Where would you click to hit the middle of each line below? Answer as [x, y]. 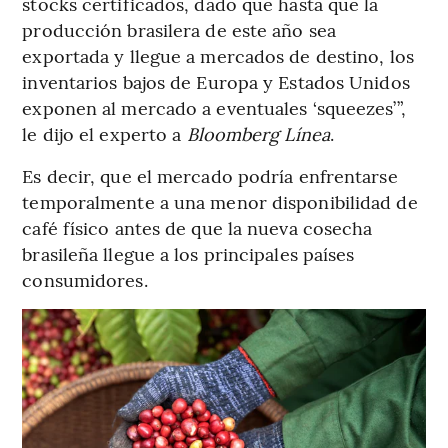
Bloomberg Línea [258, 134]
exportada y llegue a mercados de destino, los [218, 56]
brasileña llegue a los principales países [188, 254]
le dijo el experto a [104, 134]
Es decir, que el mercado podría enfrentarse [210, 176]
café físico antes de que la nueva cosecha [197, 228]
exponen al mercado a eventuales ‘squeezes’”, [214, 108]
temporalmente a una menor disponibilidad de [220, 202]
